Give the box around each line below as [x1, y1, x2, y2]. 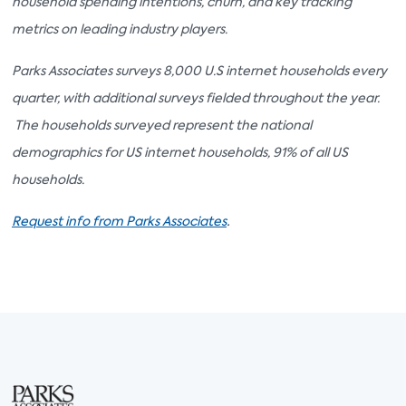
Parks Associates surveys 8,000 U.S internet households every [12, 65, 387, 79]
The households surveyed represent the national [12, 120, 312, 133]
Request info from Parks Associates [12, 216, 227, 229]
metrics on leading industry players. [12, 24, 227, 37]
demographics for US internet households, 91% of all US [12, 147, 348, 160]
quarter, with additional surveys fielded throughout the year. [12, 92, 380, 106]
